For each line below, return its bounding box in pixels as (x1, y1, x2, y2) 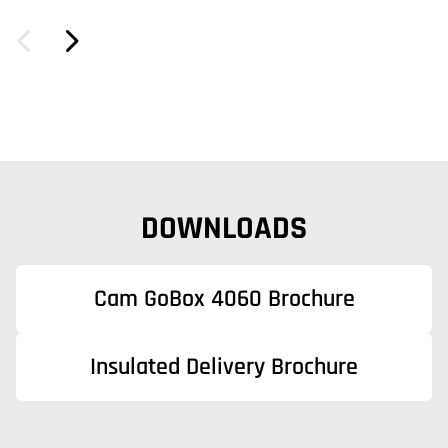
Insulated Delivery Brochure (90, 352, 358, 382)
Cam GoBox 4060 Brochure (93, 284, 355, 314)
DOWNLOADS (141, 208, 307, 249)
